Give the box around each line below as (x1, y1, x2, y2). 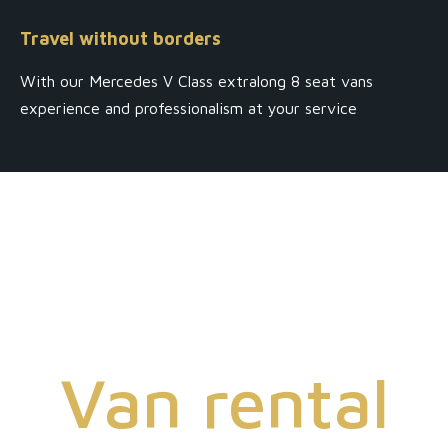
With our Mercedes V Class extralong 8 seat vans (20, 72, 373, 90)
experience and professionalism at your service (20, 99, 357, 117)
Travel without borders (20, 28, 221, 49)
